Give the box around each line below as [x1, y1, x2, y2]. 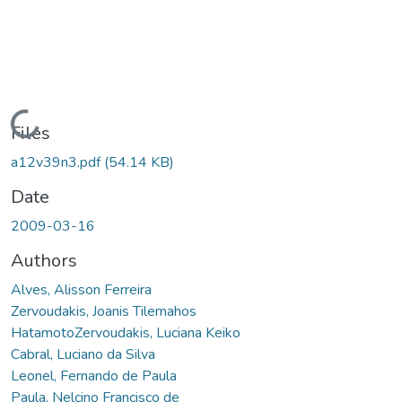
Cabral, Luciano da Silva [11, 344, 155, 364]
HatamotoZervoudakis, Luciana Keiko [11, 322, 240, 343]
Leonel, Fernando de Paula [11, 365, 177, 386]
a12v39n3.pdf [11, 152, 104, 172]
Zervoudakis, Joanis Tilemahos [11, 301, 197, 321]
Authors [11, 248, 77, 273]
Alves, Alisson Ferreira [11, 279, 152, 300]
